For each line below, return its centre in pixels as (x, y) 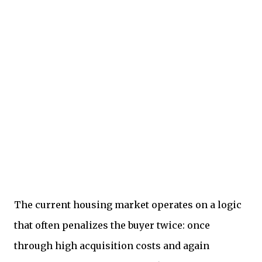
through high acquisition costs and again (112, 246)
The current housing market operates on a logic (128, 205)
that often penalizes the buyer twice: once (112, 225)
